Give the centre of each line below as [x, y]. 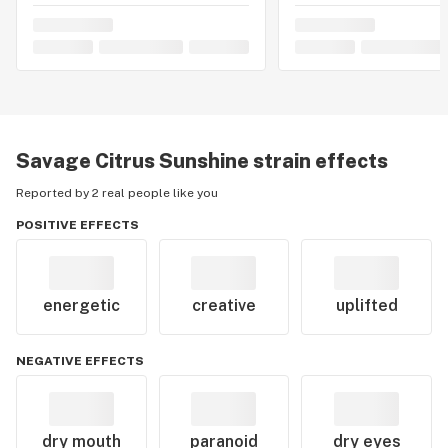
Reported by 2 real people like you [117, 193]
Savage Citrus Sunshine [132, 161]
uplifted [366, 305]
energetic [81, 305]
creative [223, 305]
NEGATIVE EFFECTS [80, 361]
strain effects [318, 161]
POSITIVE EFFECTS [77, 225]
